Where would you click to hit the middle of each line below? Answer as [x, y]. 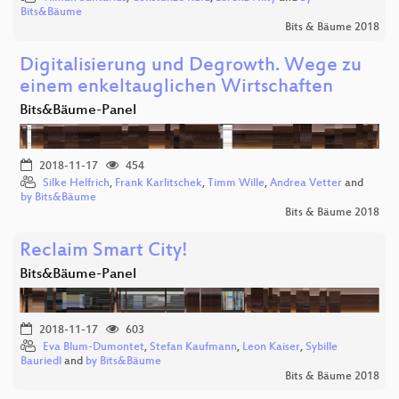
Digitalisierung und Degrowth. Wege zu [191, 67]
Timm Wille [236, 184]
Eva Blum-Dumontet [94, 348]
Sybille [322, 348]
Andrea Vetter [306, 184]
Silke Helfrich [76, 184]
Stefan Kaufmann [193, 348]
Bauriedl [41, 362]
